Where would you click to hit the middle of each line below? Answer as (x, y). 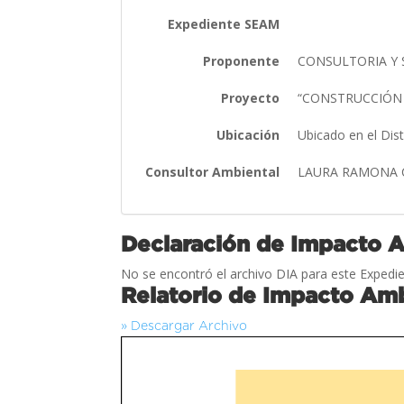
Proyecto (251, 97)
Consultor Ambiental (213, 171)
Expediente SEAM (224, 23)
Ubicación (248, 134)
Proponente (242, 60)
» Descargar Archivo (184, 325)
